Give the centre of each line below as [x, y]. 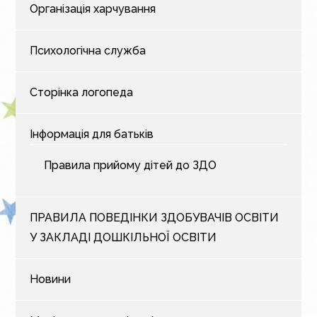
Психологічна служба [88, 51]
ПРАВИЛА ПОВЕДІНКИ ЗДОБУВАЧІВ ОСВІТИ [155, 218]
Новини [51, 279]
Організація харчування [93, 9]
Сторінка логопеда [82, 92]
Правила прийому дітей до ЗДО [131, 165]
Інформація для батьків [92, 134]
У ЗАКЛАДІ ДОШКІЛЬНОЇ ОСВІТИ [123, 237]
